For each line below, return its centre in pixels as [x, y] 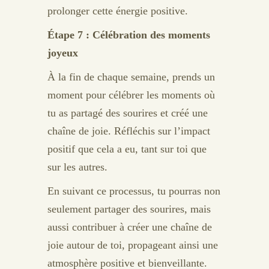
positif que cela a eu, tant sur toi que [127, 149]
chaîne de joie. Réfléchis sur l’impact [129, 131]
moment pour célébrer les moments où [131, 95]
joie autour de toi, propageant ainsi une [133, 245]
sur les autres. [77, 167]
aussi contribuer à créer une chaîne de [130, 227]
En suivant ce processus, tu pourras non [134, 191]
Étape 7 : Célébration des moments [129, 35]
